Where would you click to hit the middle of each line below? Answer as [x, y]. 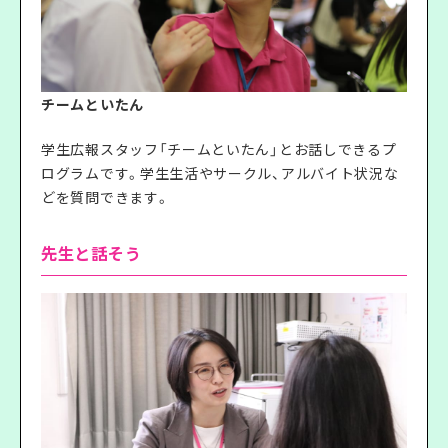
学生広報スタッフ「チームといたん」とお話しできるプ [219, 148]
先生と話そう [91, 253]
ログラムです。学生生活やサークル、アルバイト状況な [220, 172]
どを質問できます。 [105, 196]
